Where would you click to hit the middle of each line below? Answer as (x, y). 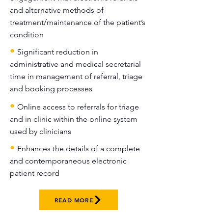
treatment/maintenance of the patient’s (78, 22)
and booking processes (51, 89)
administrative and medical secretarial (75, 64)
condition (27, 35)
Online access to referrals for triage (78, 107)
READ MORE (74, 200)
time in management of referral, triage (76, 76)
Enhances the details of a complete (79, 149)
